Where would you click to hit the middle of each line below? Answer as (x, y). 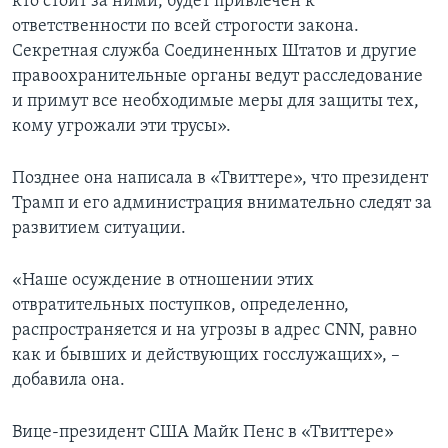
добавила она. (68, 380)
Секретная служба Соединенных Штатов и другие (214, 51)
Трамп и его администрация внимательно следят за (222, 203)
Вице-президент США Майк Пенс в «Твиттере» (203, 432)
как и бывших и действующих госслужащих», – (206, 355)
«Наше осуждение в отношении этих (163, 280)
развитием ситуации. (99, 228)
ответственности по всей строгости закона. (185, 26)
